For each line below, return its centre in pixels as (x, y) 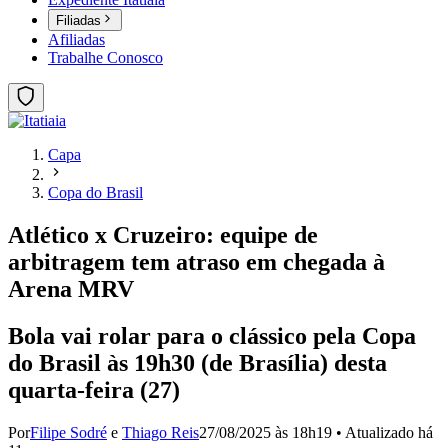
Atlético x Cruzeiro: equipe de (163, 235)
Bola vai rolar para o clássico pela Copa (212, 336)
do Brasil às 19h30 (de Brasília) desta (197, 363)
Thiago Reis (160, 432)
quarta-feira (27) (94, 390)
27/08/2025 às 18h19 (265, 432)
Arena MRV (71, 289)
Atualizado (381, 432)
